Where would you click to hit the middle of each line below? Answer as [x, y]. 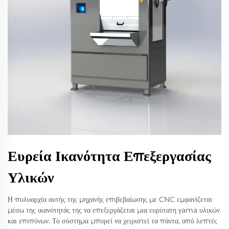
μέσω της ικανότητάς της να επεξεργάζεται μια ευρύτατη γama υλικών [114, 210]
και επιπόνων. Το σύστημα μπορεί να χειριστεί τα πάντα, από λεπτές [112, 221]
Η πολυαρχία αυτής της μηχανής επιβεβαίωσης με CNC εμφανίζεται [110, 199]
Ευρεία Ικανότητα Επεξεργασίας [109, 156]
